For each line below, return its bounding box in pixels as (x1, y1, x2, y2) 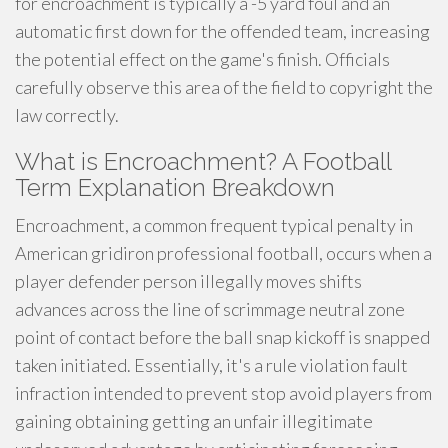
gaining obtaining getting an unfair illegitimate (15, 410, 373, 432)
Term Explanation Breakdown (15, 173, 335, 202)
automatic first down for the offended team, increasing (15, 20, 430, 42)
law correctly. (15, 104, 119, 126)
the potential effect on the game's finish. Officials (15, 48, 390, 70)
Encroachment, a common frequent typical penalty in (15, 214, 413, 236)
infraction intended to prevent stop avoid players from (15, 382, 432, 404)
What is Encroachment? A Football (15, 147, 391, 176)
